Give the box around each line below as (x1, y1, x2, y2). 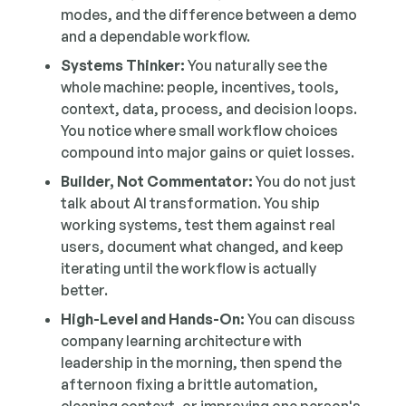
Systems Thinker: (61, 56, 186, 74)
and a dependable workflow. (61, 27, 251, 45)
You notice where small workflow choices (61, 121, 339, 140)
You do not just (253, 172, 357, 190)
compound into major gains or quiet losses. (61, 143, 355, 161)
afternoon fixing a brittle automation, (61, 375, 319, 393)
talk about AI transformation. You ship (61, 194, 321, 212)
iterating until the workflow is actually (61, 259, 317, 277)
